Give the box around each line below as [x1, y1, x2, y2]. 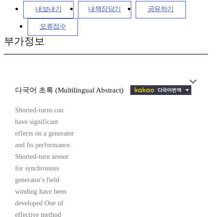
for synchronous [15, 165, 59, 172]
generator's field [15, 176, 59, 184]
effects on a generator [15, 130, 74, 138]
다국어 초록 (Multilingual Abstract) [15, 86, 125, 94]
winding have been [15, 188, 66, 196]
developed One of [15, 200, 63, 207]
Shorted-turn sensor [15, 153, 69, 161]
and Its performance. [15, 141, 72, 149]
